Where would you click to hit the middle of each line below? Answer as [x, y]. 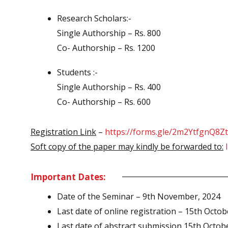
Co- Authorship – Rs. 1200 [106, 48]
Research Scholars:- [94, 19]
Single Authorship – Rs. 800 [109, 33]
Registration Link [63, 132]
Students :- [77, 72]
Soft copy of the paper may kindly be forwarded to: [127, 147]
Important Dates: [68, 177]
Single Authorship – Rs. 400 [109, 87]
